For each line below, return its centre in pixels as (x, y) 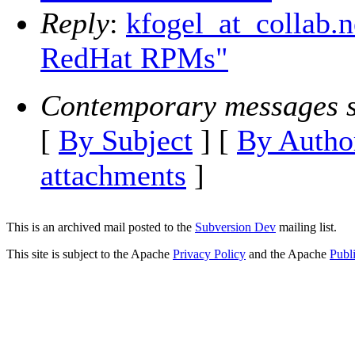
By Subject (126, 141)
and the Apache (288, 254)
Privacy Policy (209, 254)
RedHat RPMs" (134, 58)
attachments (113, 176)
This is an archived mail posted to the (101, 227)
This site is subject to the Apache (90, 254)
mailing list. (306, 227)
